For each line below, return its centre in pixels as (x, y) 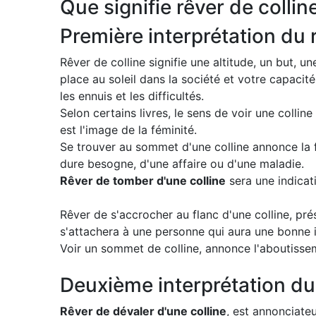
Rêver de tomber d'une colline (143, 181)
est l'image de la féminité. (128, 130)
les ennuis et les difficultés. (132, 96)
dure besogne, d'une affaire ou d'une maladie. (182, 164)
